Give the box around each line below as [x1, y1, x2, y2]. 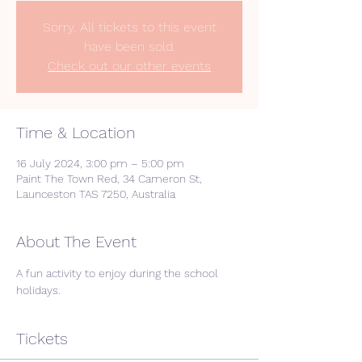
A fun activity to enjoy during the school [16, 267, 221, 280]
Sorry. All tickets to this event [42, 19, 217, 35]
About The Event [16, 232, 137, 251]
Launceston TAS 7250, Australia [16, 187, 175, 200]
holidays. [16, 284, 64, 297]
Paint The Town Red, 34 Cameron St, [16, 172, 202, 185]
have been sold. [83, 39, 175, 54]
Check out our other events [48, 58, 211, 74]
